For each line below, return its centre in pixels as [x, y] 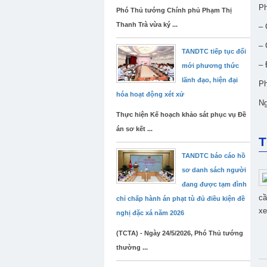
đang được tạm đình [214, 184]
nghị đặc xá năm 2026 [150, 213]
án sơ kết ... [134, 129]
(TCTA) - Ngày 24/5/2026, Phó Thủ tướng [180, 233]
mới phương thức [210, 66]
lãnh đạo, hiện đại [210, 80]
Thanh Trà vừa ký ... [147, 24]
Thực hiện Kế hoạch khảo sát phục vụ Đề [181, 114]
